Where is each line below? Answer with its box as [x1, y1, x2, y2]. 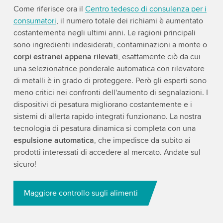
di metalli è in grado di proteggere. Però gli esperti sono [13, 76, 207, 86]
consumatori [13, 16, 56, 26]
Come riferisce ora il [13, 4, 85, 14]
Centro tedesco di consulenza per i [85, 4, 207, 14]
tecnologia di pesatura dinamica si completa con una [13, 123, 196, 134]
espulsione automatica [13, 135, 94, 146]
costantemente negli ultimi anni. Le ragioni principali [13, 28, 196, 38]
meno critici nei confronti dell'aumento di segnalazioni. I [13, 88, 208, 98]
